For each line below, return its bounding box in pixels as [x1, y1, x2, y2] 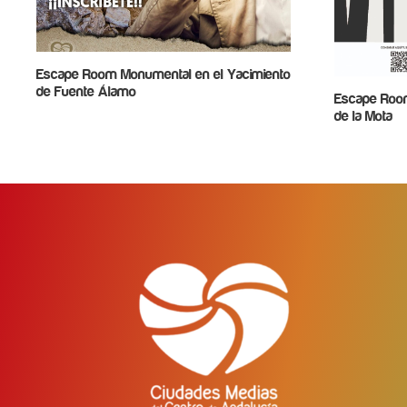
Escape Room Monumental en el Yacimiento [36, 65, 291, 83]
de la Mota [334, 108, 392, 124]
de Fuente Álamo [36, 83, 136, 100]
